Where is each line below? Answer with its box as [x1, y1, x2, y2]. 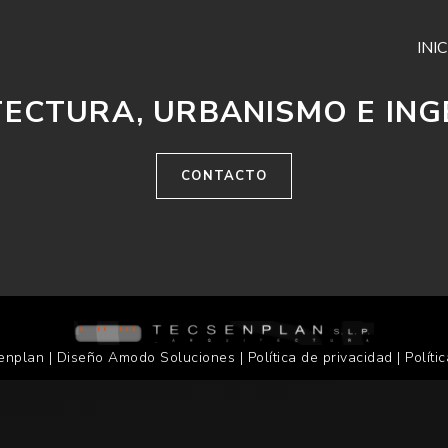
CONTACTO [181, 166, 267, 185]
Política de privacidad [247, 348, 393, 368]
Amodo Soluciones [103, 348, 235, 368]
